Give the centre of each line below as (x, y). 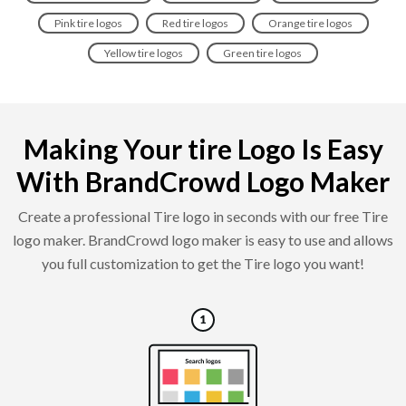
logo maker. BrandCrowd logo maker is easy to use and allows (203, 239)
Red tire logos (195, 23)
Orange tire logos (310, 23)
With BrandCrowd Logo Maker (203, 181)
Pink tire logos (88, 23)
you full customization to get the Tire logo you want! (203, 263)
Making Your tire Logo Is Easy (203, 148)
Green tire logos (262, 53)
